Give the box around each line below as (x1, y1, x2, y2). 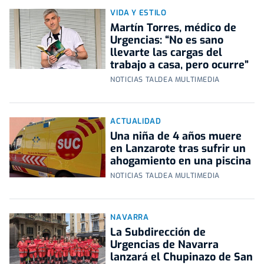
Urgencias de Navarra (110, 237, 219, 252)
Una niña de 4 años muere (110, 129, 242, 144)
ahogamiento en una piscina (110, 154, 252, 169)
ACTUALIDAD (110, 116, 161, 127)
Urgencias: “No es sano (110, 33, 224, 48)
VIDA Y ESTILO (110, 8, 167, 18)
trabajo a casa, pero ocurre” (110, 58, 249, 72)
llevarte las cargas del (110, 45, 223, 60)
